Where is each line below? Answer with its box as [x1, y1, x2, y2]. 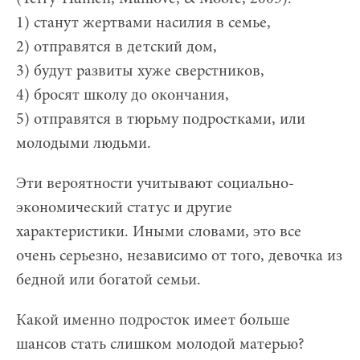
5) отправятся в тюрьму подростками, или [16, 112, 305, 129]
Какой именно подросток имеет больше [16, 313, 290, 329]
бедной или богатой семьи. [16, 272, 201, 289]
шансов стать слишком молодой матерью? [16, 337, 305, 354]
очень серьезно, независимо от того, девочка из [16, 248, 342, 265]
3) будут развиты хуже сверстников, [16, 63, 264, 80]
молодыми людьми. [16, 136, 151, 153]
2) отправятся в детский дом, [16, 39, 217, 56]
